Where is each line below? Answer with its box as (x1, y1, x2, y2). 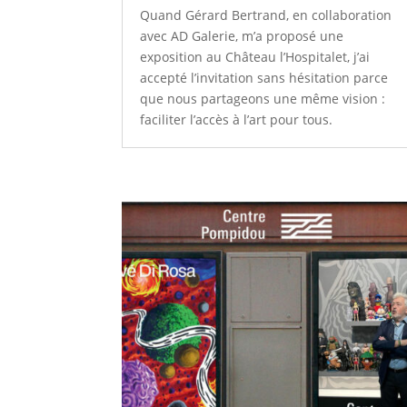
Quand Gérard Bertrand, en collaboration (140, 5, 392, 24)
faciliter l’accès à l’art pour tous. (140, 110, 333, 128)
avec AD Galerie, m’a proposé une (140, 26, 344, 45)
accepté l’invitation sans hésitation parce (140, 68, 389, 86)
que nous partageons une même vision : (140, 89, 386, 107)
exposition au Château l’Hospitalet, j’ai (140, 47, 371, 65)
